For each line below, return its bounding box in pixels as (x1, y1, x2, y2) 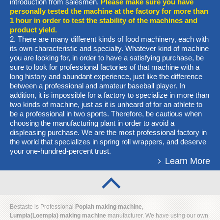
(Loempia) (30, 212, 58, 219)
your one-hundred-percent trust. (10, 147, 111, 155)
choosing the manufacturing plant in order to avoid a (10, 119, 174, 127)
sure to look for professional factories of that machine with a (10, 63, 199, 71)
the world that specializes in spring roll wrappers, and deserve (10, 137, 206, 146)
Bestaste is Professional (10, 203, 75, 210)
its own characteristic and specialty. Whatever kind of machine (10, 44, 209, 53)
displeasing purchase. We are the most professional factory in (10, 128, 207, 137)
